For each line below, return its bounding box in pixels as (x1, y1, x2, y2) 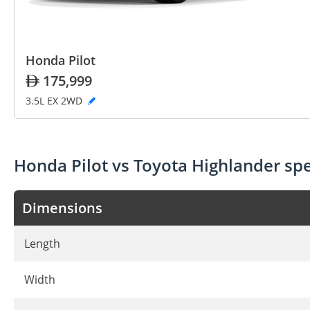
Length (24, 236, 60, 252)
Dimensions (22, 199, 102, 218)
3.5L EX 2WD (26, 94, 85, 108)
